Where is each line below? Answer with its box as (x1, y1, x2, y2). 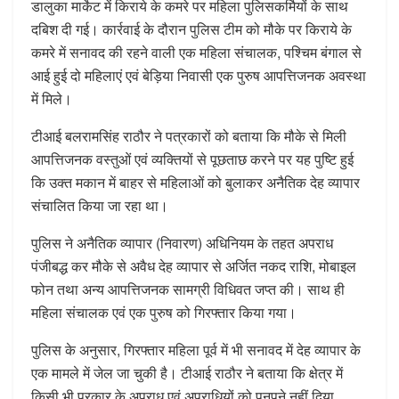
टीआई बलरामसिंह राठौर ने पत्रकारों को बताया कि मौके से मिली (31, 125, 346, 146)
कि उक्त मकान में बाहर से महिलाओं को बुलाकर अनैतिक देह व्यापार (31, 171, 360, 192)
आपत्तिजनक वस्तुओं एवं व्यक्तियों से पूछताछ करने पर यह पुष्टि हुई (31, 148, 354, 169)
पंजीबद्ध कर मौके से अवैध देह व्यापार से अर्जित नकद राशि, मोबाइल (31, 255, 356, 276)
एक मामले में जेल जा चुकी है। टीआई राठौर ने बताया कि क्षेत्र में (31, 362, 343, 383)
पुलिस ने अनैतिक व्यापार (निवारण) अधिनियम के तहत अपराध (31, 232, 333, 253)
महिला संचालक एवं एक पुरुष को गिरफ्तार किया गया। (31, 301, 297, 322)
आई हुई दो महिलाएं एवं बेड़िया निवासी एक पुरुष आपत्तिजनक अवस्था (31, 64, 366, 85)
